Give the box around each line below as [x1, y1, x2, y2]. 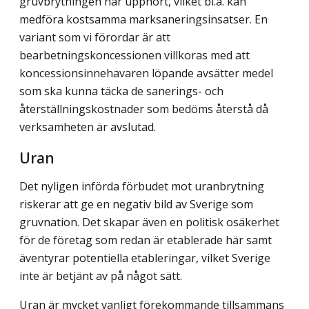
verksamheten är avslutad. [19, 119, 156, 134]
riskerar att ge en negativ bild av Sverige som [19, 197, 253, 212]
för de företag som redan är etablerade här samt [19, 232, 272, 248]
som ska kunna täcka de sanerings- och [19, 83, 223, 99]
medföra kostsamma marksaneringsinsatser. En [19, 11, 268, 27]
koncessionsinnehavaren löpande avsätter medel [19, 65, 273, 81]
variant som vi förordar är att [19, 29, 170, 45]
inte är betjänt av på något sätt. [19, 268, 182, 284]
